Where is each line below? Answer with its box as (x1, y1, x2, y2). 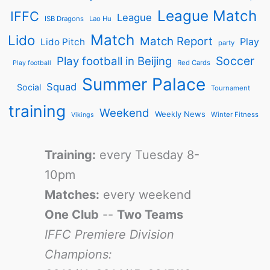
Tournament (211, 83, 250, 92)
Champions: (44, 247, 112, 262)
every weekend (99, 187, 191, 202)
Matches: (44, 187, 99, 202)
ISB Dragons (45, 14, 84, 23)
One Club (44, 207, 99, 222)
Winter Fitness (211, 110, 259, 119)
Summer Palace (82, 74, 206, 95)
